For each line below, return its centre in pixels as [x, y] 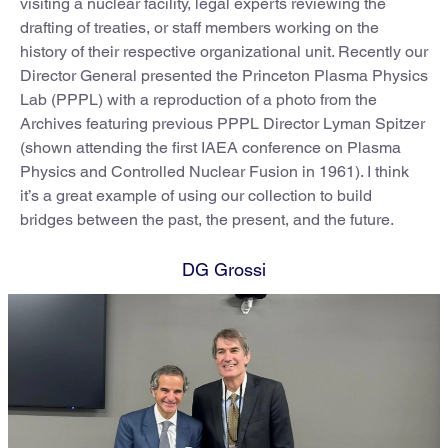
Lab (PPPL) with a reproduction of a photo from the [198, 99]
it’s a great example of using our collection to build [196, 195]
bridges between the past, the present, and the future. [207, 219]
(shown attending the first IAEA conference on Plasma [210, 147]
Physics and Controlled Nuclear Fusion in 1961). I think [214, 171]
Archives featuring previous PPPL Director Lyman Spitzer [222, 123]
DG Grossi [224, 269]
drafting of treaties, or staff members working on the [199, 27]
